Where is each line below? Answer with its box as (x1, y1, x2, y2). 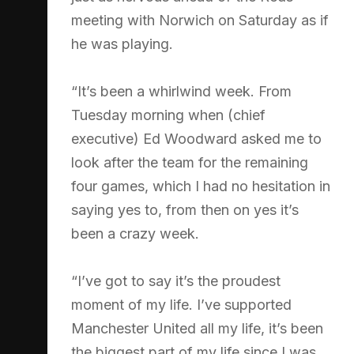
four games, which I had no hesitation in (71, 177, 330, 194)
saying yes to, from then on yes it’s (71, 201, 299, 218)
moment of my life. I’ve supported (71, 296, 292, 313)
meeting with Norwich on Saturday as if (71, 11, 329, 28)
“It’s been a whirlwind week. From (71, 82, 292, 100)
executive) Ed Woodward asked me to (71, 130, 322, 147)
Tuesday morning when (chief (71, 106, 265, 123)
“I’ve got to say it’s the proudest (71, 272, 281, 289)
